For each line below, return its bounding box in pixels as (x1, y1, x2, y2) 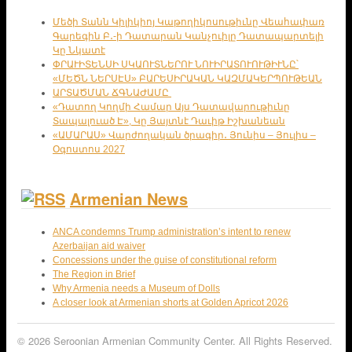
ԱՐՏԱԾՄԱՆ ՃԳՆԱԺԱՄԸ (53, 86, 171, 98)
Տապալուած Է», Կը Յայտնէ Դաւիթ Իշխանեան (53, 115, 285, 126)
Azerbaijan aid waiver (53, 240, 145, 251)
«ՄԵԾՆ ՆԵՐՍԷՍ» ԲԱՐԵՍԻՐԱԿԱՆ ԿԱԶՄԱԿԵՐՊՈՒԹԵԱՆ (53, 72, 322, 84)
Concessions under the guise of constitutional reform (53, 254, 277, 266)
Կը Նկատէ (53, 44, 105, 56)
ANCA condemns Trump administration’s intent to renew (53, 225, 291, 237)
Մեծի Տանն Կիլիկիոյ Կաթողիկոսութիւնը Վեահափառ (53, 16, 324, 27)
